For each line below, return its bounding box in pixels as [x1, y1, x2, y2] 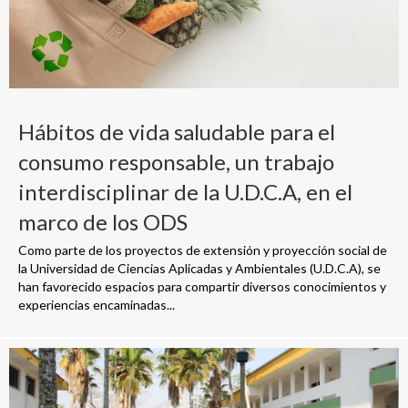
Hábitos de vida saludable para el [18, 118, 335, 146]
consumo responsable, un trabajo [18, 148, 334, 176]
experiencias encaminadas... [18, 297, 175, 313]
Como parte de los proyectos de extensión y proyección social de [18, 242, 387, 259]
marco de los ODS [18, 209, 188, 236]
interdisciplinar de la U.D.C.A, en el [18, 178, 352, 206]
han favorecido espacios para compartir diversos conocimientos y [18, 279, 386, 295]
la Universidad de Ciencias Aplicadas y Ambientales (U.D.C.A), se [18, 260, 381, 277]
